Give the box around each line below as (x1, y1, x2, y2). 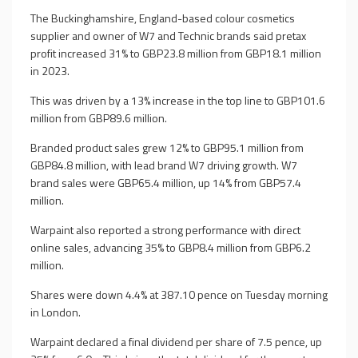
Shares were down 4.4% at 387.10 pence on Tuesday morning (30, 286, 328, 303)
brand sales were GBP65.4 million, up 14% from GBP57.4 (30, 174, 301, 191)
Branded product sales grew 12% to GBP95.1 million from (30, 139, 304, 156)
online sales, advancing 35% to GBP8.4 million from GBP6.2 (30, 239, 311, 256)
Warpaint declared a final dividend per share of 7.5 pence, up (30, 333, 322, 350)
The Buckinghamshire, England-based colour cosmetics (30, 10, 295, 26)
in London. (30, 304, 81, 320)
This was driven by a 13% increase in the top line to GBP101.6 (30, 92, 325, 109)
